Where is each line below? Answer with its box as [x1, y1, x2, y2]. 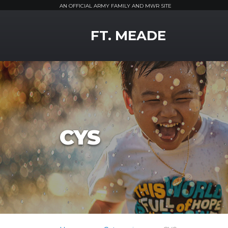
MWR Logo [59, 22, 104, 32]
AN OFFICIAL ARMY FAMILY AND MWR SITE [60, 3, 172, 9]
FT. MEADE [91, 27, 166, 44]
